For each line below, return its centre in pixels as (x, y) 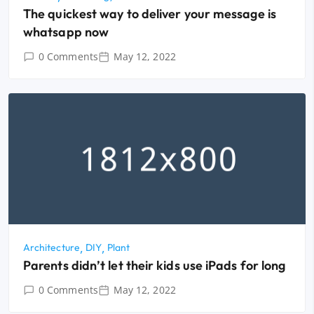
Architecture (52, 248)
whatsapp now (66, 32)
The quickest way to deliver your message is (150, 14)
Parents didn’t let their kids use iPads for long (155, 266)
